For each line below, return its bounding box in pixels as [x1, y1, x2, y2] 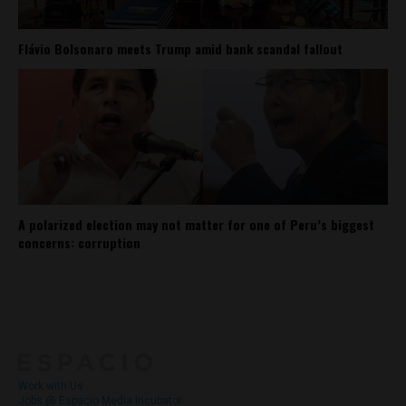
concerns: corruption [18, 232, 140, 252]
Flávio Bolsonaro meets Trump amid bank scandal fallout [18, 38, 343, 58]
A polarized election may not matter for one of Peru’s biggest [18, 214, 374, 234]
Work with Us [18, 379, 83, 392]
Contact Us [199, 296, 276, 314]
